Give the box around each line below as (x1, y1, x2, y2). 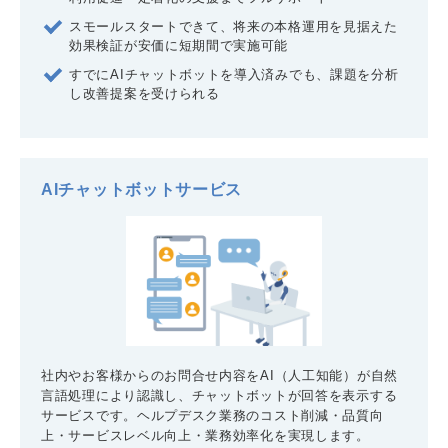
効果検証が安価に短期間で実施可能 (69, 37, 289, 53)
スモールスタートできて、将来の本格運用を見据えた (69, 18, 398, 34)
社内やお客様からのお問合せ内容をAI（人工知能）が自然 (41, 368, 398, 383)
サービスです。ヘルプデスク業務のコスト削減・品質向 (41, 408, 384, 423)
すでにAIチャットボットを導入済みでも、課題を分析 (69, 66, 399, 82)
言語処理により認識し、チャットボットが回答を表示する (41, 388, 398, 403)
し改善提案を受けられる (69, 85, 220, 101)
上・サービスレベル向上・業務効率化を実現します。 (41, 428, 370, 443)
